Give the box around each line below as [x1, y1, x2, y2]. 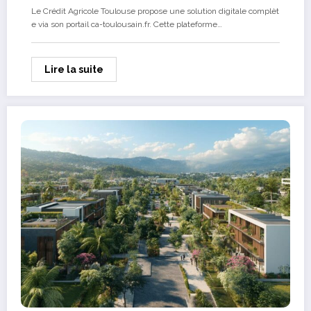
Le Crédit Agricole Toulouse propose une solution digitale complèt [31, 6, 279, 17]
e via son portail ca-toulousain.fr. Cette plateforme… [31, 19, 222, 30]
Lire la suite [44, 64, 103, 76]
